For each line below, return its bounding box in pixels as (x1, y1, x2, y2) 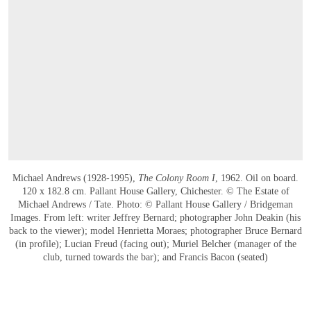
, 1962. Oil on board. (215, 173, 299, 184)
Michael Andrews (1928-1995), (12, 173, 138, 184)
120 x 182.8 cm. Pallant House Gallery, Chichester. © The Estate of (22, 186, 289, 197)
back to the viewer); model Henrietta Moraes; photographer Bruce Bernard (9, 226, 302, 237)
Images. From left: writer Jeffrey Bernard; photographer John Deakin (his (10, 212, 301, 224)
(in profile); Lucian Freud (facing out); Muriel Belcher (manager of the (15, 239, 296, 250)
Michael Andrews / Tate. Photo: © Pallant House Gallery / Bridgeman (18, 199, 293, 210)
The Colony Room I (138, 173, 215, 184)
